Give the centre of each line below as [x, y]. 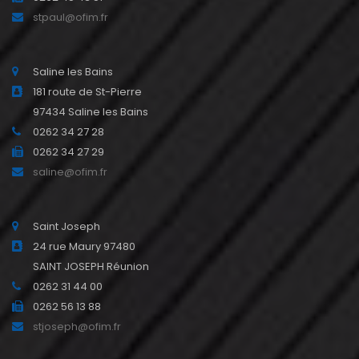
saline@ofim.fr [70, 172]
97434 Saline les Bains [91, 112]
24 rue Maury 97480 [84, 247]
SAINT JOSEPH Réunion [91, 267]
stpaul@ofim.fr [71, 18]
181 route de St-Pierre [87, 92]
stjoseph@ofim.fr [77, 327]
